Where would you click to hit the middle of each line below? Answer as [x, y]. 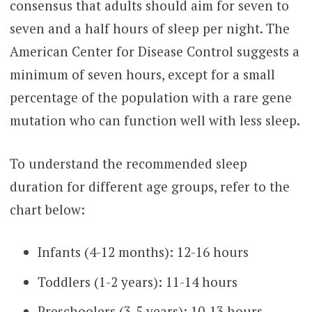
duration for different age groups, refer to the [149, 186]
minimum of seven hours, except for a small [142, 75]
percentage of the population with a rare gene [150, 97]
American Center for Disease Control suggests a [154, 52]
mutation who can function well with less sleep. [155, 120]
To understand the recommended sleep [128, 163]
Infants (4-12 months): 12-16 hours [143, 252]
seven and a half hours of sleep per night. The [149, 29]
